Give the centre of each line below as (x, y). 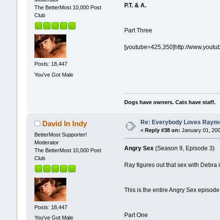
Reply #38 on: (162, 130)
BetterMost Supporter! (60, 135)
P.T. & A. (136, 5)
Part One (136, 215)
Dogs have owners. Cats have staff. (170, 102)
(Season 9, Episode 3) (184, 149)
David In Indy (65, 124)
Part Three (138, 30)
